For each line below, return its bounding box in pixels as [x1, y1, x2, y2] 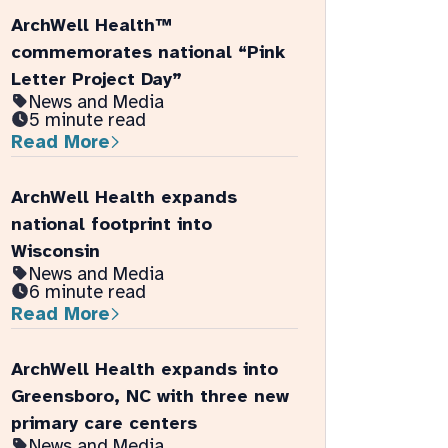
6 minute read [29, 280, 147, 304]
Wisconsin [11, 240, 101, 263]
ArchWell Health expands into [11, 358, 279, 381]
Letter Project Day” [11, 68, 183, 91]
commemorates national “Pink [11, 41, 286, 64]
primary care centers [11, 412, 198, 435]
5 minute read [29, 108, 147, 132]
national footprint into [11, 213, 213, 236]
